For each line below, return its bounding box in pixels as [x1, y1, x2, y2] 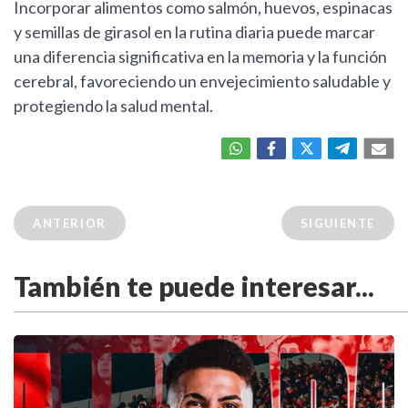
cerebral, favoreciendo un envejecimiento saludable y [14, 71, 391, 92]
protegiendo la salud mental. [14, 96, 213, 117]
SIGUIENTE [300, 216, 375, 231]
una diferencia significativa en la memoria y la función [14, 46, 387, 67]
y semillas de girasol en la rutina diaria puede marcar [14, 22, 375, 43]
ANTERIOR [33, 216, 107, 231]
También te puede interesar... [14, 270, 374, 303]
